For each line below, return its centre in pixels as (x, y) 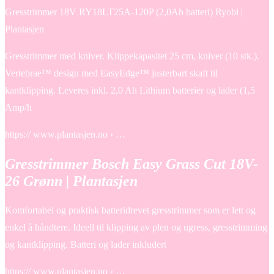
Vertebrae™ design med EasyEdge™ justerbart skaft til (111, 73)
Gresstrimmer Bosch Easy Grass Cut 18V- (131, 164)
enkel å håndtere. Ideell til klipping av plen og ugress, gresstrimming (136, 227)
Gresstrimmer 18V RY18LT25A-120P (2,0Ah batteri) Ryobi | (124, 12)
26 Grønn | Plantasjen (71, 181)
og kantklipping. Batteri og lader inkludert (86, 244)
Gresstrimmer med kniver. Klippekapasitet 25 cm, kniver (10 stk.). (132, 56)
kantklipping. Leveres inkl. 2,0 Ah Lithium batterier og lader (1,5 (130, 90)
